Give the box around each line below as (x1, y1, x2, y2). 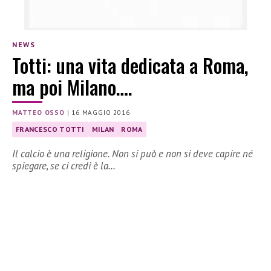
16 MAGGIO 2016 (71, 108, 130, 117)
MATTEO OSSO (12, 108, 65, 117)
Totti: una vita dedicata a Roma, (12, 51, 249, 80)
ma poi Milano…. (12, 73, 132, 102)
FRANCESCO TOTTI (16, 125, 85, 134)
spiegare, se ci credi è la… (12, 159, 116, 173)
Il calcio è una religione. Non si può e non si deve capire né (12, 147, 253, 161)
